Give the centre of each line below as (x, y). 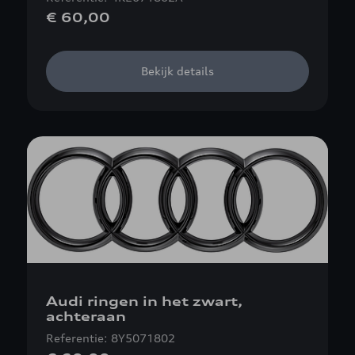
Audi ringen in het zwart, (144, 301)
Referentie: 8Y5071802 (111, 338)
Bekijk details (177, 71)
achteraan (86, 316)
